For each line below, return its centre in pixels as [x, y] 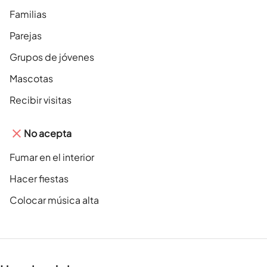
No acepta [48, 133]
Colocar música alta [54, 200]
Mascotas [31, 79]
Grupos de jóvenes [52, 57]
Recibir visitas [41, 100]
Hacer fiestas [39, 179]
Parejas [26, 36]
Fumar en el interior [52, 157]
